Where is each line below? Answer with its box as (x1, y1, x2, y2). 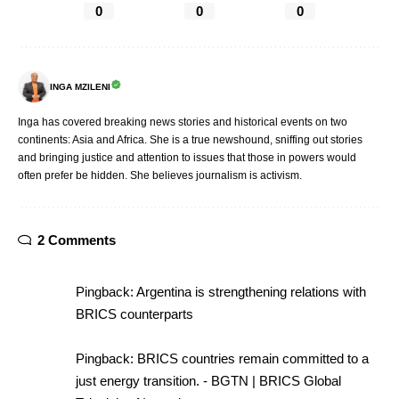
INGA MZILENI (50, 81, 110, 92)
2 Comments (37, 232, 116, 248)
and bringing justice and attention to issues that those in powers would (18, 151, 356, 165)
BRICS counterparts (76, 306, 193, 322)
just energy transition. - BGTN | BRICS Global (76, 373, 341, 389)
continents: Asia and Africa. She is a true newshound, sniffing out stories (18, 134, 362, 147)
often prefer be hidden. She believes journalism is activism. (18, 169, 302, 183)
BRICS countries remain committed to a (137, 351, 369, 367)
